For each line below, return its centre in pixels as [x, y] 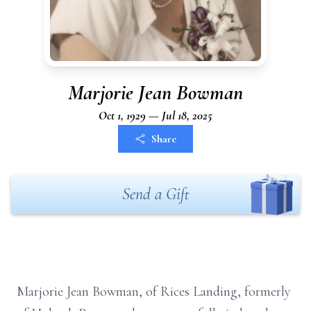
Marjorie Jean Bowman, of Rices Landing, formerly [154, 292]
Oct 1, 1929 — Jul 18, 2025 [155, 115]
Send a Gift [155, 194]
